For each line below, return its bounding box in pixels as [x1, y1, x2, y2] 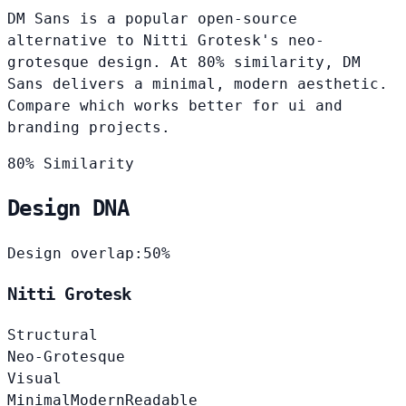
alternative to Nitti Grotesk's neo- [7, 31, 324, 49]
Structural [7, 325, 98, 343]
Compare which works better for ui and [7, 96, 343, 114]
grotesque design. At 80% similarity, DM [7, 53, 361, 71]
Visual [7, 369, 62, 387]
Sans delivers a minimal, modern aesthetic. [7, 74, 388, 92]
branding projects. [7, 118, 170, 136]
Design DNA [7, 196, 129, 222]
